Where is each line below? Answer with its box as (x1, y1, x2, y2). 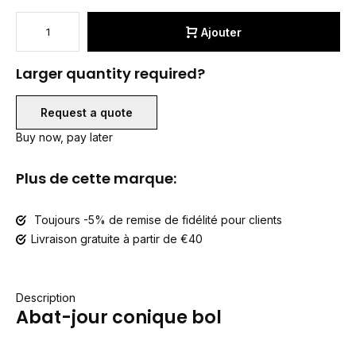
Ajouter (201, 25, 242, 39)
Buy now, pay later (16, 130, 113, 144)
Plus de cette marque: (16, 168, 176, 188)
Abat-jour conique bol (16, 304, 222, 330)
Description (16, 291, 75, 304)
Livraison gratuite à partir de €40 (31, 232, 203, 246)
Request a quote (41, 106, 133, 119)
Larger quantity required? (16, 64, 205, 83)
